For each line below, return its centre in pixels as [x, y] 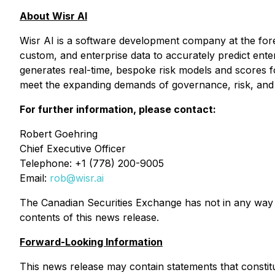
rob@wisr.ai [77, 178]
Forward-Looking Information [91, 242]
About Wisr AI [53, 16]
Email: [35, 178]
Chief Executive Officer [73, 149]
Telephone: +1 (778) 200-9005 [92, 163]
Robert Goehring [59, 134]
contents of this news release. [89, 217]
